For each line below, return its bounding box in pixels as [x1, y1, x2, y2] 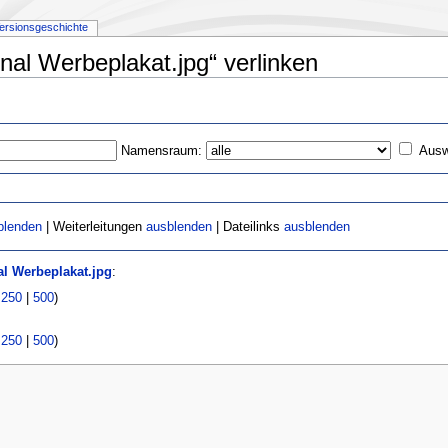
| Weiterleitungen [42, 220, 147, 235]
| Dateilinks [212, 220, 285, 235]
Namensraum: [121, 143, 203, 158]
